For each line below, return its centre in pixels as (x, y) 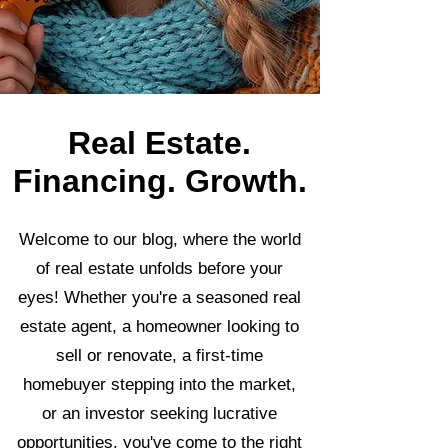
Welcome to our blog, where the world (159, 239)
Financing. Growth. (159, 181)
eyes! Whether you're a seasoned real (159, 297)
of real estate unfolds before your (159, 268)
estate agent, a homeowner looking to (159, 326)
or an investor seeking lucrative (159, 413)
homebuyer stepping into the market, (159, 384)
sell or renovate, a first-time (159, 355)
